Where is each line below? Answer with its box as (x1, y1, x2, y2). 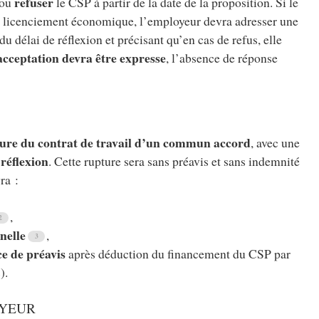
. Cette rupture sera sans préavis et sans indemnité (48, 152, 300, 169)
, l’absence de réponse (166, 49, 278, 67)
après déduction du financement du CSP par (66, 245, 291, 263)
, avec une (251, 133, 300, 151)
